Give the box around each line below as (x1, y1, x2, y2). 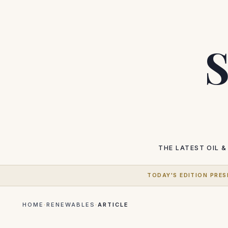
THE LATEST (158, 144, 205, 152)
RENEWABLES (46, 201, 95, 208)
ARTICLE (97, 201, 129, 208)
